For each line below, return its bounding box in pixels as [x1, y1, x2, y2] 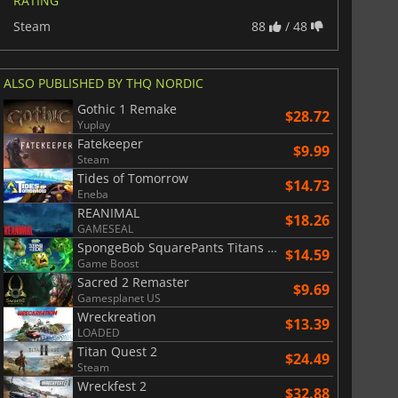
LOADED [76, 324, 120, 340]
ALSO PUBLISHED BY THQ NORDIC [3, 74, 203, 92]
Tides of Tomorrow [76, 169, 188, 187]
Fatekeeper [76, 134, 143, 152]
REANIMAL [76, 203, 139, 221]
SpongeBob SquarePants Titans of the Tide [267, 238, 277, 256]
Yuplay [76, 116, 110, 132]
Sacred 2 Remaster [76, 273, 189, 291]
